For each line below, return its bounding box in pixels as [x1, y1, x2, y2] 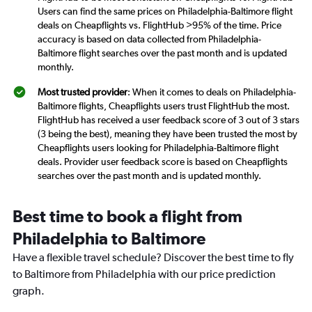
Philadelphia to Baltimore [13, 228, 205, 249]
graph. [13, 284, 45, 298]
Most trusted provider [38, 86, 127, 98]
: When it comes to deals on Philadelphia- [127, 86, 296, 98]
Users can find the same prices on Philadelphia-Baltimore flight [38, 6, 292, 17]
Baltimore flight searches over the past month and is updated [38, 47, 287, 59]
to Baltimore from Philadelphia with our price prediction [13, 267, 276, 281]
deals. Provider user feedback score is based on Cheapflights [38, 156, 288, 168]
